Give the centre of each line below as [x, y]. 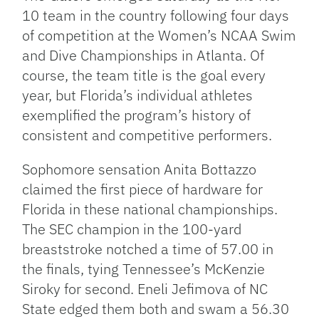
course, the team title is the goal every [144, 75]
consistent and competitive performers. [147, 135]
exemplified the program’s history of [137, 115]
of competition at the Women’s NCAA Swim [159, 36]
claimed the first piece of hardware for [143, 189]
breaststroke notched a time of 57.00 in [148, 249]
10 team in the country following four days [156, 16]
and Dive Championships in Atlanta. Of [143, 56]
